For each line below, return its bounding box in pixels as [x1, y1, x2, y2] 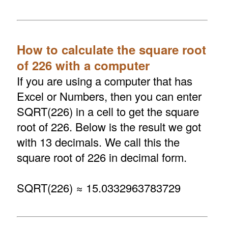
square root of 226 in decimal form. [16, 149, 187, 165]
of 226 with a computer [16, 56, 150, 74]
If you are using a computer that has [16, 72, 192, 89]
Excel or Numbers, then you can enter [16, 88, 202, 104]
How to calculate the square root [16, 40, 206, 58]
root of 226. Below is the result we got [16, 118, 201, 134]
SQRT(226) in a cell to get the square [16, 103, 199, 119]
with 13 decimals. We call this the [16, 133, 180, 150]
